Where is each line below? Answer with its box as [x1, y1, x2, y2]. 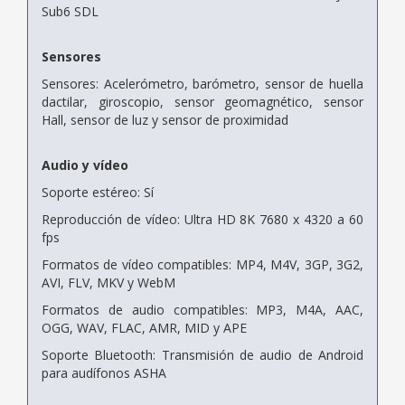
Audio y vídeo [42, 155, 128, 174]
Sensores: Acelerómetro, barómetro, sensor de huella [42, 74, 363, 92]
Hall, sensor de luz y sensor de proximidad [42, 110, 288, 128]
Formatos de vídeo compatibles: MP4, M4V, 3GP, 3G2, [42, 255, 363, 273]
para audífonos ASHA [42, 363, 166, 381]
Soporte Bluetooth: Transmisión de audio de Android [42, 345, 363, 363]
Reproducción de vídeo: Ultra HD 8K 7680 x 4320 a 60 [42, 210, 363, 228]
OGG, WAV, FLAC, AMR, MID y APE [42, 318, 247, 336]
